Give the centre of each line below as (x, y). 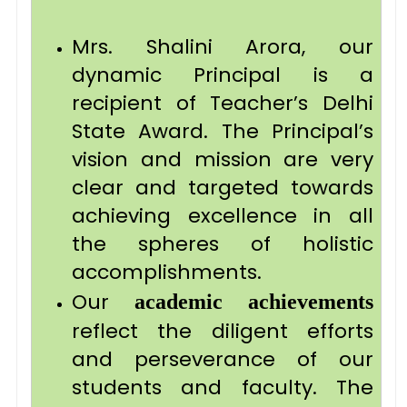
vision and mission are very (223, 159)
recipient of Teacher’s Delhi (223, 103)
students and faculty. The (223, 387)
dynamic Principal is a (223, 75)
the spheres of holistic (223, 244)
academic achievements (254, 302)
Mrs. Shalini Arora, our (223, 47)
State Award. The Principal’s (223, 131)
